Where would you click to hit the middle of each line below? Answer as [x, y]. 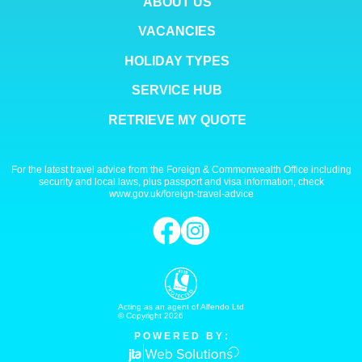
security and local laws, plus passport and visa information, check [181, 181]
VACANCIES [177, 32]
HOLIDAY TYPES [177, 61]
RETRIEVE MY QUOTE [177, 120]
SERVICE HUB [177, 90]
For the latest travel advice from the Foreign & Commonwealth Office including [181, 169]
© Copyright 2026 [151, 315]
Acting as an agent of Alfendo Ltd [181, 306]
